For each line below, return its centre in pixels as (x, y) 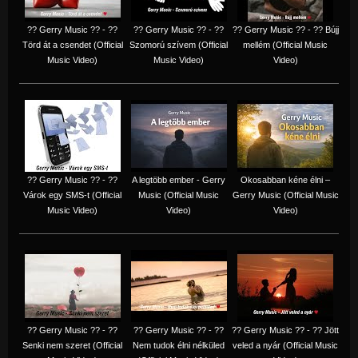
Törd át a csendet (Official (72, 44)
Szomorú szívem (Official (179, 44)
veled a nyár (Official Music (285, 345)
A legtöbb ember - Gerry (179, 179)
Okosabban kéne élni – (285, 179)
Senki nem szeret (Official (72, 345)
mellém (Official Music (285, 44)
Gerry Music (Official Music (285, 195)
